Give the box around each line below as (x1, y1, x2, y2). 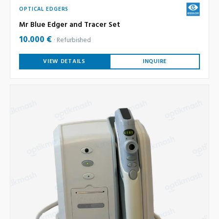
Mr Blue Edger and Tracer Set (19, 19, 120, 31)
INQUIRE (142, 57, 167, 67)
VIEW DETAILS (43, 57, 86, 67)
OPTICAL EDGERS (19, 5, 69, 14)
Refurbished (57, 35, 91, 46)
